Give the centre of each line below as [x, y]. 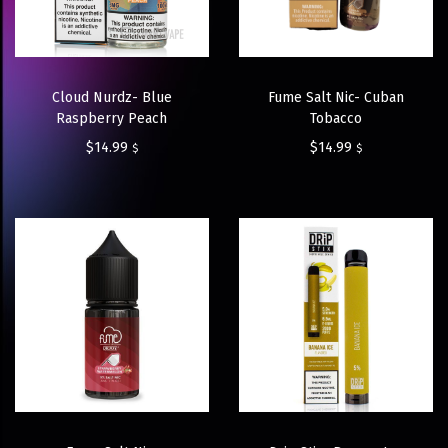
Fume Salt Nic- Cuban [335, 98]
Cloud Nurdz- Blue [111, 98]
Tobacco [335, 119]
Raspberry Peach [112, 119]
